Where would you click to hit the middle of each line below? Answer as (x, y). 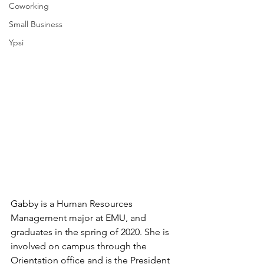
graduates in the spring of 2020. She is (91, 232)
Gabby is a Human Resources (73, 203)
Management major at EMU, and (80, 217)
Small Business (36, 24)
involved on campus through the (80, 246)
